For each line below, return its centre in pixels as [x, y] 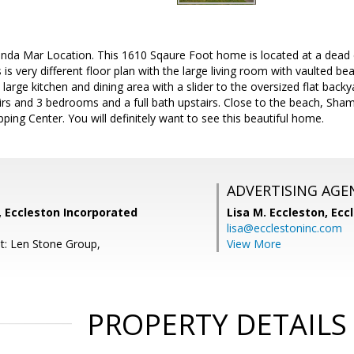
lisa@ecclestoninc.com [284, 228]
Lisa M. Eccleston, [279, 212]
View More [254, 244]
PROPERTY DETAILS [217, 324]
